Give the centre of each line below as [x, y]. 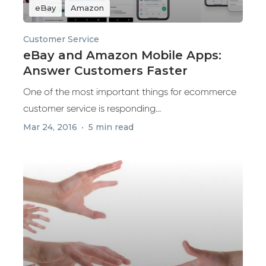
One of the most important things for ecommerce [130, 92]
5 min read [111, 127]
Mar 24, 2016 [50, 127]
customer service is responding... [92, 108]
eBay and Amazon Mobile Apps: [122, 55]
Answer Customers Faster [105, 71]
